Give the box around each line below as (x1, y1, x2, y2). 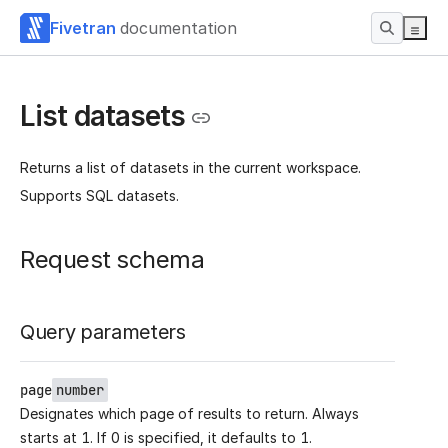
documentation (120, 17, 237, 38)
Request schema (20, 245, 204, 275)
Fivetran (50, 17, 116, 38)
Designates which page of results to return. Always (20, 405, 359, 423)
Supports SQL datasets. (20, 187, 179, 205)
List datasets (20, 99, 185, 133)
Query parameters (20, 320, 186, 345)
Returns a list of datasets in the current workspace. (20, 159, 361, 177)
